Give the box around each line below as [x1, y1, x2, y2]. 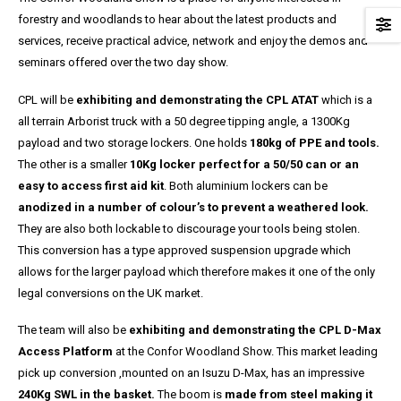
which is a [321, 92, 372, 107]
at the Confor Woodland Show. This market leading [113, 344, 378, 358]
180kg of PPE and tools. [247, 135, 380, 149]
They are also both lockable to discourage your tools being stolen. [18, 221, 360, 235]
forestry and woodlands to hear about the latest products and [18, 13, 337, 27]
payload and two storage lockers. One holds [18, 135, 247, 149]
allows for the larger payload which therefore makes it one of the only [18, 264, 375, 278]
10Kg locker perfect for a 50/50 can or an [130, 157, 359, 171]
